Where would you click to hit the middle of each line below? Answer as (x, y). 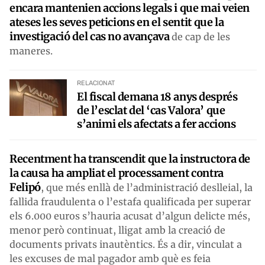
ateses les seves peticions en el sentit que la (117, 22)
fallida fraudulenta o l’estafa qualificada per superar (130, 201)
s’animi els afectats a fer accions (156, 124)
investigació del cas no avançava (90, 36)
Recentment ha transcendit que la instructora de (130, 159)
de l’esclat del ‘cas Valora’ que (151, 110)
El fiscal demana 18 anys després (157, 96)
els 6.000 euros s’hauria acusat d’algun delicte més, (130, 216)
